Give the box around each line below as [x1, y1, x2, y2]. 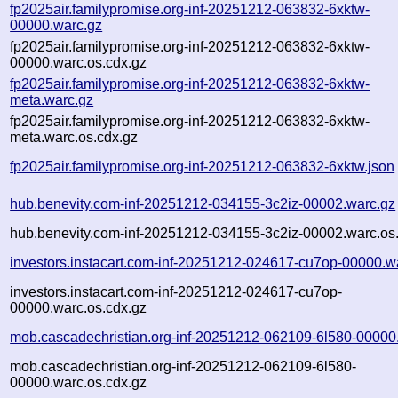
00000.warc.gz [10, 17, 103, 33]
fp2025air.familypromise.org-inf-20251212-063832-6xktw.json [10, 158, 395, 174]
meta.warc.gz [10, 92, 94, 107]
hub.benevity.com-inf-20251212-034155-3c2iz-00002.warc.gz [10, 195, 396, 211]
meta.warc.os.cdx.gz [10, 129, 139, 145]
